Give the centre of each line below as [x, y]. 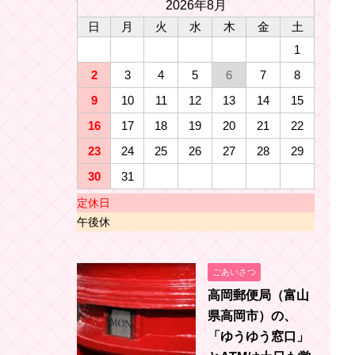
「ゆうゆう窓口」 [258, 336]
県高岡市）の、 [252, 315]
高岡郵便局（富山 [258, 295]
